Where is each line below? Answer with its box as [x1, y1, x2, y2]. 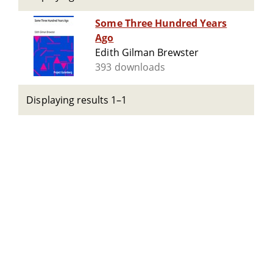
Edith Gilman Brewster [95, 46, 199, 60]
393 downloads [95, 60, 165, 74]
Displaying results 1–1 [26, 93, 127, 107]
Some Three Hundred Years [95, 16, 227, 30]
